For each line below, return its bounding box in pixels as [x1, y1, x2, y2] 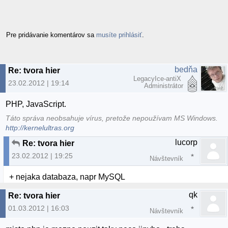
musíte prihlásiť [96, 31, 142, 39]
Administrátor [144, 81, 183, 90]
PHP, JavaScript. [6, 100, 67, 109]
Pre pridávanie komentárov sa [6, 31, 96, 39]
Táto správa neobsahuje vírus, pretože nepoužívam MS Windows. [6, 114, 218, 122]
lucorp [175, 137, 197, 147]
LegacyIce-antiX [133, 74, 183, 82]
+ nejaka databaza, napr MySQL [9, 172, 126, 181]
